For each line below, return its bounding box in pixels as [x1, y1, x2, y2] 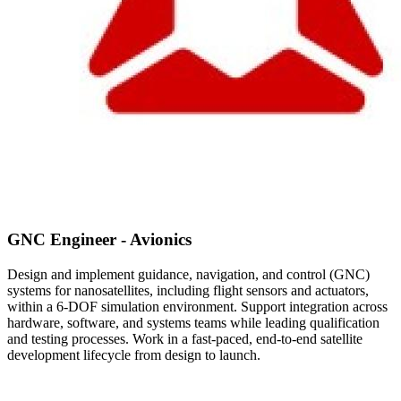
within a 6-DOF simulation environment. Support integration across [7, 299, 388, 315]
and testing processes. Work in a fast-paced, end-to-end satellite [7, 331, 363, 347]
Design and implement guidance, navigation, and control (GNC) [7, 267, 370, 283]
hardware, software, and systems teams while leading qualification [7, 315, 380, 331]
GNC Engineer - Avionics [7, 230, 192, 250]
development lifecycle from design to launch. [7, 347, 260, 363]
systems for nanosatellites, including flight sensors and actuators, [7, 283, 369, 299]
